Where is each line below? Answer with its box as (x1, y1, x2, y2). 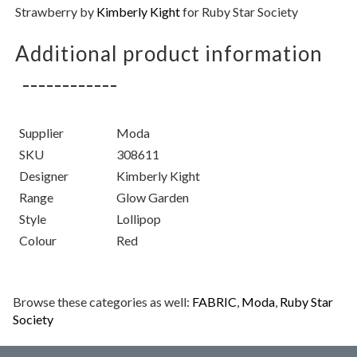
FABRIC (192, 294, 237, 309)
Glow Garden (116, 190, 190, 205)
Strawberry (15, 4, 78, 19)
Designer (19, 168, 69, 183)
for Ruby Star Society (180, 4, 299, 19)
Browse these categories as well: (13, 294, 193, 309)
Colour (19, 233, 57, 248)
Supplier (19, 125, 65, 140)
